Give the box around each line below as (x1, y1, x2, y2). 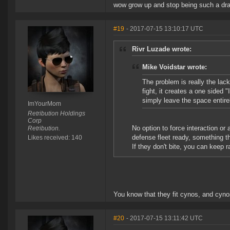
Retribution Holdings (27, 110, 85, 118)
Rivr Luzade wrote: (132, 45, 191, 53)
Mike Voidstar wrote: (142, 63, 207, 71)
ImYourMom (27, 100, 61, 108)
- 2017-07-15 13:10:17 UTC (126, 25, 203, 33)
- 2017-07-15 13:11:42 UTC (126, 215, 203, 222)
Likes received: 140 (27, 134, 82, 142)
